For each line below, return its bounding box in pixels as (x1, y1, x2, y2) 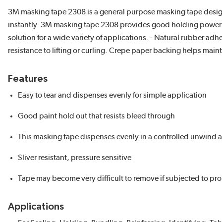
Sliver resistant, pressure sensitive (18, 154, 131, 162)
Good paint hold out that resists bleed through (18, 112, 175, 120)
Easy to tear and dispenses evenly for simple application (18, 91, 207, 99)
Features (8, 74, 48, 84)
